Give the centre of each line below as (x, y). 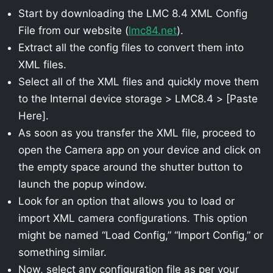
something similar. (62, 252)
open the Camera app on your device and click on (140, 150)
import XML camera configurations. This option (133, 218)
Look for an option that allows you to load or (126, 201)
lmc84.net (153, 30)
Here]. (34, 116)
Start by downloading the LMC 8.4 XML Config (133, 13)
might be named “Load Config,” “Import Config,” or (141, 235)
